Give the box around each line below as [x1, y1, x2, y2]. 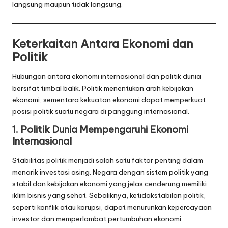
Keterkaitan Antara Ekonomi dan [12, 36, 193, 51]
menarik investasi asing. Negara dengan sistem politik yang [12, 167, 208, 177]
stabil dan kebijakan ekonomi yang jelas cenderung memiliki [12, 179, 207, 188]
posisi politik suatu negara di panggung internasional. [12, 107, 189, 117]
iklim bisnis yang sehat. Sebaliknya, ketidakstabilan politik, [12, 190, 206, 200]
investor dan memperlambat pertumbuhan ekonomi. [12, 214, 183, 223]
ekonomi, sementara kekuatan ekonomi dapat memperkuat [12, 95, 206, 105]
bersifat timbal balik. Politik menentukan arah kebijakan [12, 83, 193, 93]
